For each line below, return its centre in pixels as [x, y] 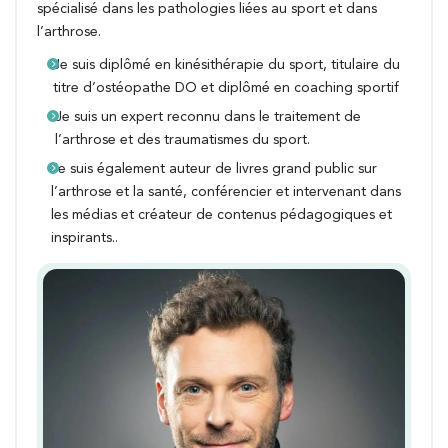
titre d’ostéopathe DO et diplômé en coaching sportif [226, 87]
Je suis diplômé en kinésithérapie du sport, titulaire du [227, 64]
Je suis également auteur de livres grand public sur [213, 168]
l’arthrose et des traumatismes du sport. [182, 139]
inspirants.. [84, 237]
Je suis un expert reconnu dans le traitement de [207, 116]
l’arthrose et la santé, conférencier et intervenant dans [225, 191]
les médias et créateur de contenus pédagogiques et [221, 214]
